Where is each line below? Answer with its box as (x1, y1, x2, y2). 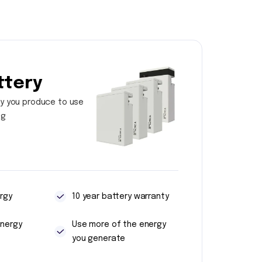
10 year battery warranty (72, 192, 169, 201)
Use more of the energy (72, 220, 166, 229)
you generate (72, 235, 126, 243)
